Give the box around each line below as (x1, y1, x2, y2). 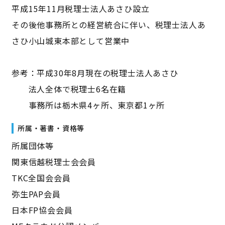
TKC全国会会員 (11, 172, 71, 184)
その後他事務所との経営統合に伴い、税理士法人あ (11, 19, 206, 31)
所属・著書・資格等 (17, 123, 85, 134)
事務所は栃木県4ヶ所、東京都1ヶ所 (11, 99, 165, 111)
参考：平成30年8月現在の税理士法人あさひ (11, 67, 187, 79)
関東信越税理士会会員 (11, 156, 96, 168)
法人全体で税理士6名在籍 (11, 83, 135, 95)
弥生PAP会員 (11, 188, 61, 200)
